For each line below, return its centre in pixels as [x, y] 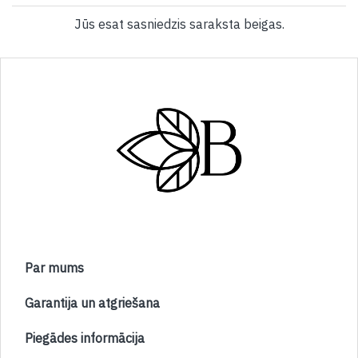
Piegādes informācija [85, 338]
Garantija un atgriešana [92, 303]
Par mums [54, 268]
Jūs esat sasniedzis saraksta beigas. [179, 24]
